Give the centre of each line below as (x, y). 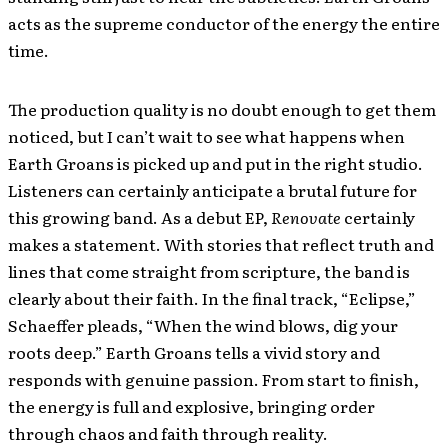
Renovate (306, 216)
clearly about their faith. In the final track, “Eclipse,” (212, 297)
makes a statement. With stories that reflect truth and (221, 243)
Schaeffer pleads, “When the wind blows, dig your (203, 324)
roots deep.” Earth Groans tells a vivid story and (194, 351)
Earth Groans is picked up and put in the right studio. (215, 162)
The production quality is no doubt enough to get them (222, 108)
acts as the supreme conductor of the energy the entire (224, 22)
